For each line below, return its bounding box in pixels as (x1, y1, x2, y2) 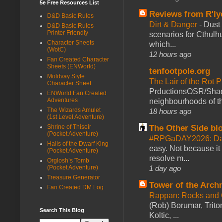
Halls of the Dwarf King (47, 140, 109, 147)
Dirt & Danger (149, 20, 199, 29)
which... (149, 40, 176, 49)
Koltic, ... (149, 211, 179, 220)
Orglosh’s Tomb (47, 157, 89, 164)
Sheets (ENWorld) (47, 62, 96, 70)
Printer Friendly (47, 29, 88, 36)
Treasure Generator (47, 173, 100, 181)
